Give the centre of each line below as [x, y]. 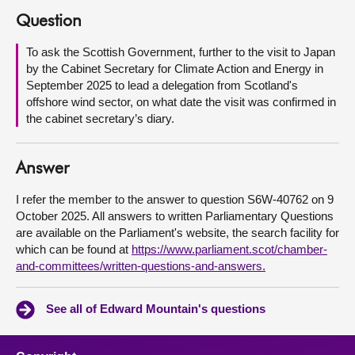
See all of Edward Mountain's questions [156, 309]
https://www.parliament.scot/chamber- [229, 249]
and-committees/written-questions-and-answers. [141, 266]
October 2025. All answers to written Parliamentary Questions [175, 216]
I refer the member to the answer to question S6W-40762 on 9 [175, 199]
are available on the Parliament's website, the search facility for [177, 233]
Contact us [49, 75]
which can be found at [74, 249]
